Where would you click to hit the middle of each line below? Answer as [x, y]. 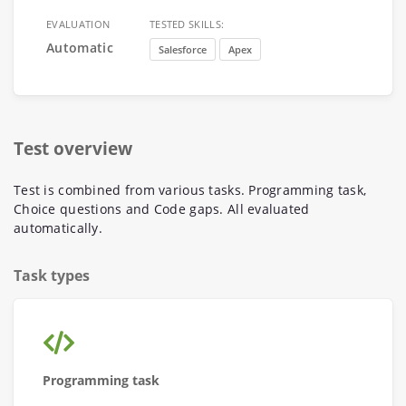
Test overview [73, 149]
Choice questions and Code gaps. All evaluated [162, 209]
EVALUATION [78, 24]
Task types [52, 275]
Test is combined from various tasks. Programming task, [190, 190]
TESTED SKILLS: [187, 24]
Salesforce [182, 49]
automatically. [58, 228]
